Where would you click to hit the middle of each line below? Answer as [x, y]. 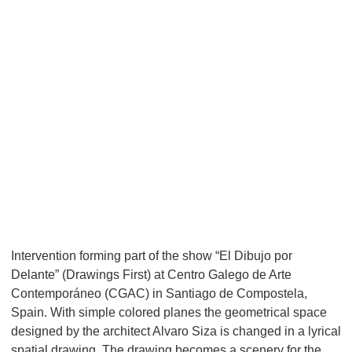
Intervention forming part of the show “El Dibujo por [152, 256]
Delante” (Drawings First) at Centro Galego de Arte [151, 275]
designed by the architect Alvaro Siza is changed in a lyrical [176, 331]
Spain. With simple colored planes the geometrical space [169, 312]
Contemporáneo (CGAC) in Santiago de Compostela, [159, 293]
